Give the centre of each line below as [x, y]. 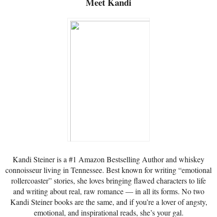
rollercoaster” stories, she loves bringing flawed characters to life [108, 180]
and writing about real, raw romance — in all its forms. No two [108, 191]
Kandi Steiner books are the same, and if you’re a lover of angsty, [108, 201]
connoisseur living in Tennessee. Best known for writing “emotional [108, 170]
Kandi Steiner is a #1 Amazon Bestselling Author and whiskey [108, 159]
